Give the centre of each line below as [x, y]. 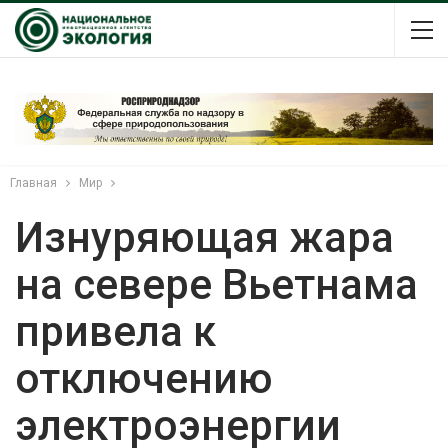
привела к [115, 331]
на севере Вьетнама [216, 284]
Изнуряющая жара [204, 237]
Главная [33, 182]
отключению [144, 378]
